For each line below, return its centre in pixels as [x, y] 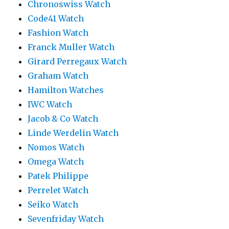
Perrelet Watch [58, 190]
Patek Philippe [58, 176]
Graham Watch [58, 75]
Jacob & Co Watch [63, 118]
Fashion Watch [58, 32]
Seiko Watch [53, 204]
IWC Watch [50, 104]
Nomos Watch [56, 147]
